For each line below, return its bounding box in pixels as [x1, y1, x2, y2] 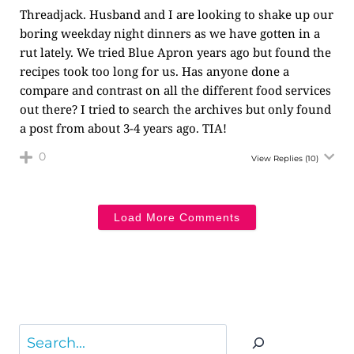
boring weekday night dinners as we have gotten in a [20, 25, 320, 41]
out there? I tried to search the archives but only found [20, 101, 331, 117]
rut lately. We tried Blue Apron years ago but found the [20, 44, 331, 60]
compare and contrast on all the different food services [20, 82, 331, 98]
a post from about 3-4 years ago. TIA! [20, 120, 227, 136]
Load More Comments [114, 211, 240, 224]
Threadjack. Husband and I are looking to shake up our [20, 6, 333, 22]
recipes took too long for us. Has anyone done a [20, 63, 289, 79]
